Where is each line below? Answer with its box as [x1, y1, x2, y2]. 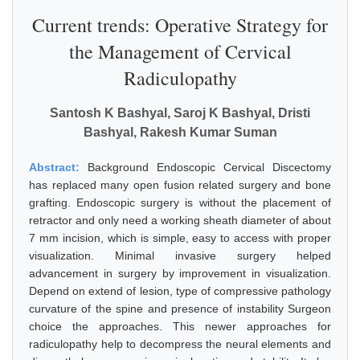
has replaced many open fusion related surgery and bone [29, 178, 331, 191]
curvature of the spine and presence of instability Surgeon [29, 302, 331, 315]
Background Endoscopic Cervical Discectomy [88, 161, 331, 174]
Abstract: [29, 161, 88, 174]
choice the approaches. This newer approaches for [29, 320, 331, 333]
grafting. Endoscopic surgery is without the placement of [29, 196, 331, 209]
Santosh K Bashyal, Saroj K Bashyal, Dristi [50, 106, 310, 120]
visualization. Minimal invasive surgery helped [29, 249, 331, 262]
